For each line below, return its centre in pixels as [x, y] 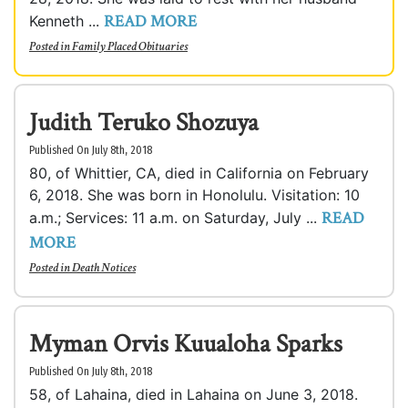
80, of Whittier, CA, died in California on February [199, 173]
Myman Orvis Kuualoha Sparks [186, 344]
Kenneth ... [66, 21]
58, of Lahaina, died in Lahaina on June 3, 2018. [194, 394]
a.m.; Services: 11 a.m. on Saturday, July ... [175, 218]
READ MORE [150, 21]
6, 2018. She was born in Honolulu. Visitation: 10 [194, 195]
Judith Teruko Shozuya [144, 122]
